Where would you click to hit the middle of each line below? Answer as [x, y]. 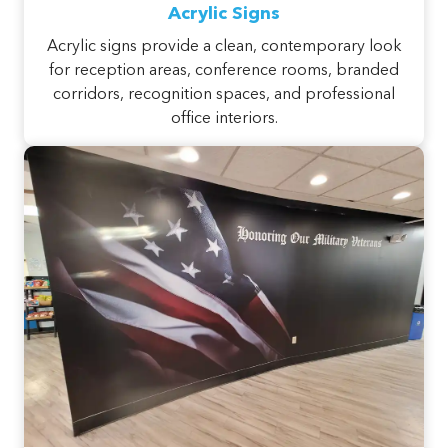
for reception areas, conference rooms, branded [224, 71]
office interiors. [224, 119]
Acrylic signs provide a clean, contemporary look [224, 47]
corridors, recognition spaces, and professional [224, 95]
